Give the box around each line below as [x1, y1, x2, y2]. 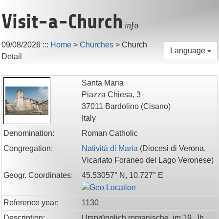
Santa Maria [82, 79, 124, 87]
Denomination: [3, 129, 54, 137]
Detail [1, 52, 22, 61]
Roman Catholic [82, 129, 138, 137]
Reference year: [3, 198, 59, 207]
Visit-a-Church [1, 11, 123, 33]
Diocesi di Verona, [142, 144, 206, 153]
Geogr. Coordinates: [3, 171, 73, 179]
